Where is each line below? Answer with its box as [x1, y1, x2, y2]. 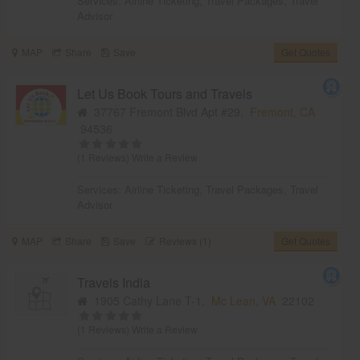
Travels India [77, 272, 151, 292]
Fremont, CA [250, 103, 316, 120]
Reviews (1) [158, 233, 211, 247]
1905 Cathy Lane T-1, [88, 292, 212, 309]
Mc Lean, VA [211, 292, 276, 309]
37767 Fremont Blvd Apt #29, [88, 103, 251, 120]
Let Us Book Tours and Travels [77, 84, 253, 103]
